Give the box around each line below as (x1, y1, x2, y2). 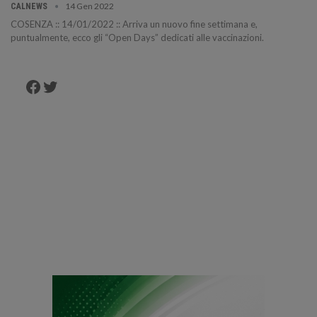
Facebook (24, 75, 96, 96)
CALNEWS (11, 1, 50, 12)
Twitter (41, 75, 98, 96)
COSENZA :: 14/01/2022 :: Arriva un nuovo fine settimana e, (11, 18, 258, 30)
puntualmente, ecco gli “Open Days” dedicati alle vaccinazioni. (11, 32, 264, 44)
